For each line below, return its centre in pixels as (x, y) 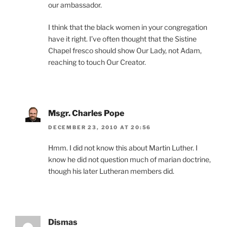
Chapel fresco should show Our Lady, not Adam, (125, 50)
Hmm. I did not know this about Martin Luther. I (123, 148)
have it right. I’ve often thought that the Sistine (122, 39)
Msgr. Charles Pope (86, 113)
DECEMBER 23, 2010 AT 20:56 (100, 127)
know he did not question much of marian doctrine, (129, 160)
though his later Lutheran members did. (111, 171)
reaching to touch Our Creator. (97, 62)
